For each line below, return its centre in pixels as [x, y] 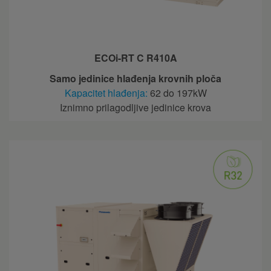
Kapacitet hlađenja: [106, 93]
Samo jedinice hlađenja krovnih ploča [135, 79]
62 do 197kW [177, 93]
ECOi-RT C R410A [135, 58]
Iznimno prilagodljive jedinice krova [135, 108]
